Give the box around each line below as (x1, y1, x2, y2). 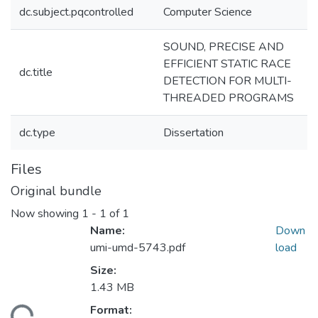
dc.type (19, 125, 55, 141)
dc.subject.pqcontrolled (19, 4, 133, 20)
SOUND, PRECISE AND (163, 39, 284, 55)
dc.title (19, 65, 53, 80)
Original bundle (11, 182, 102, 199)
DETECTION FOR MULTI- (163, 73, 292, 89)
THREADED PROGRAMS (163, 90, 294, 106)
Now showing (11, 206, 82, 222)
